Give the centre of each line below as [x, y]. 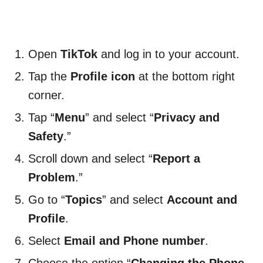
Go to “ [47, 200]
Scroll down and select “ [90, 159]
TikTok [79, 54]
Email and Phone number [134, 241]
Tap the [49, 77]
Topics [84, 200]
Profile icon [104, 77]
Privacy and [187, 118]
